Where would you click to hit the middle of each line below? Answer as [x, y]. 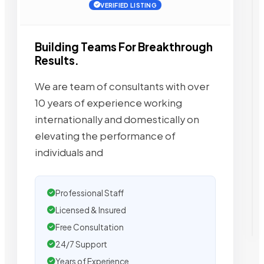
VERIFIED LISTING [129, 5]
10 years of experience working [108, 103]
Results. [57, 60]
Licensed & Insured [91, 210]
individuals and [69, 152]
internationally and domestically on [117, 119]
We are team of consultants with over [122, 86]
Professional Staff [90, 193]
